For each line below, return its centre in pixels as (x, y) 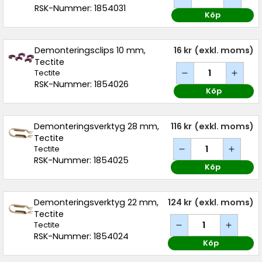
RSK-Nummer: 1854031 (80, 8)
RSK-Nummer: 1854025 (82, 160)
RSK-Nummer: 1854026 (82, 84)
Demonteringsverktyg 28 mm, (97, 126)
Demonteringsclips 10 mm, (90, 50)
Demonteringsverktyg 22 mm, (96, 202)
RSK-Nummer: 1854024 (81, 236)
